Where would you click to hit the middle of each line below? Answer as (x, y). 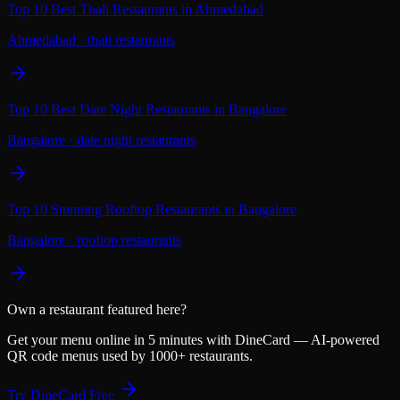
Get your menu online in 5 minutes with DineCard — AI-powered (193, 339)
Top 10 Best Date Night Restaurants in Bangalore (147, 109)
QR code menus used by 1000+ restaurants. (130, 355)
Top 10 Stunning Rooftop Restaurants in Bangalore (152, 209)
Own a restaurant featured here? (97, 309)
